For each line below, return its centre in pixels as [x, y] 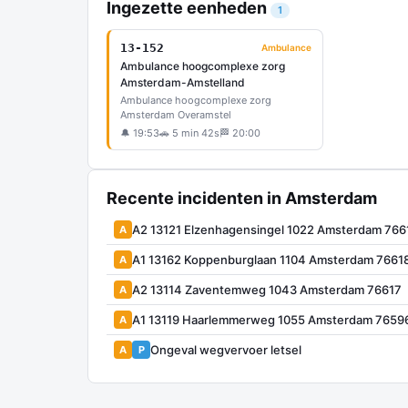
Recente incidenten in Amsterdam [242, 198]
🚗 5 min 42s [189, 133]
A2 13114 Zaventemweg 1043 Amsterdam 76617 [267, 289]
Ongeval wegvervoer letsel [226, 349]
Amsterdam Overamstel [176, 115]
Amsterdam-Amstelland [183, 82]
